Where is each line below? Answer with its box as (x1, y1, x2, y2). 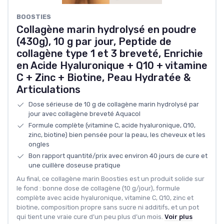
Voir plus (164, 213, 192, 221)
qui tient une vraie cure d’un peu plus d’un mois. (16, 213, 163, 221)
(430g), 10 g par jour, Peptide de (16, 35, 171, 48)
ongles (28, 140, 49, 148)
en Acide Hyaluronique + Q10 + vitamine (16, 59, 207, 72)
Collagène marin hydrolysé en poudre (16, 23, 196, 36)
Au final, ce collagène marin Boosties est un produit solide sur (16, 175, 204, 183)
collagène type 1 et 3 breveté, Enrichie (16, 47, 203, 60)
